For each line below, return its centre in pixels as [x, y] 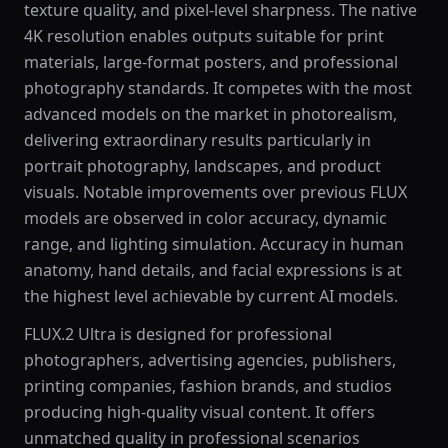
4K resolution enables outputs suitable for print [204, 36]
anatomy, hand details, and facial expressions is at [213, 270]
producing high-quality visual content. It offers [199, 412]
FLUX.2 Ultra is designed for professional [178, 334]
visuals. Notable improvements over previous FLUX [215, 192]
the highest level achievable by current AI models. [211, 296]
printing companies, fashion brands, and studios [208, 386]
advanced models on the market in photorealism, [210, 114]
